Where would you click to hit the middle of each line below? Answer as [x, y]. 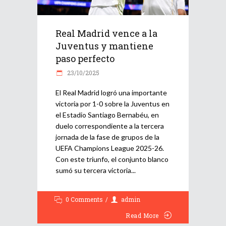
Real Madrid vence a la [106, 34]
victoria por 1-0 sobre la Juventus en [112, 104]
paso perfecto [85, 59]
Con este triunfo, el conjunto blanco [112, 159]
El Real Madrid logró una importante [111, 93]
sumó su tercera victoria [93, 171]
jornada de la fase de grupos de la [107, 137]
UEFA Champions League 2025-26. [110, 148]
